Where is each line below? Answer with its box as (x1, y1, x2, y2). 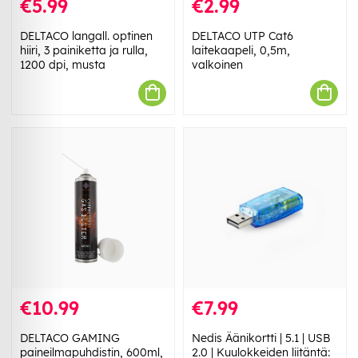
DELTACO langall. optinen (20, 28, 153, 43)
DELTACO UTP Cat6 (192, 28, 293, 43)
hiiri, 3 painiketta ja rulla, (20, 42, 148, 58)
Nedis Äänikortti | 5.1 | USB (192, 331, 330, 346)
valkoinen (192, 57, 243, 72)
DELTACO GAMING (20, 331, 120, 346)
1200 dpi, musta (20, 57, 105, 72)
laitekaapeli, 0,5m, (192, 42, 290, 58)
